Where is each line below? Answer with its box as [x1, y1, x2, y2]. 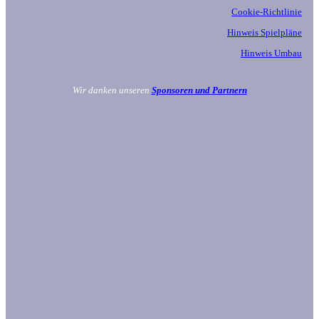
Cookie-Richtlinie [231, 6, 302, 17]
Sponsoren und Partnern [151, 84, 247, 95]
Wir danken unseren [72, 84, 152, 95]
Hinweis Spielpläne [227, 26, 302, 38]
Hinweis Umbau [241, 47, 302, 58]
